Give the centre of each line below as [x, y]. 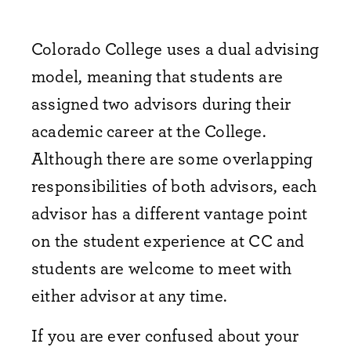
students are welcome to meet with [162, 268]
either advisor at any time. [129, 295]
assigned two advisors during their [161, 103]
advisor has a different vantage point [170, 213]
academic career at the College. [149, 130]
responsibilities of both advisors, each [174, 185]
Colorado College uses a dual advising [175, 48]
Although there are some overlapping [172, 158]
